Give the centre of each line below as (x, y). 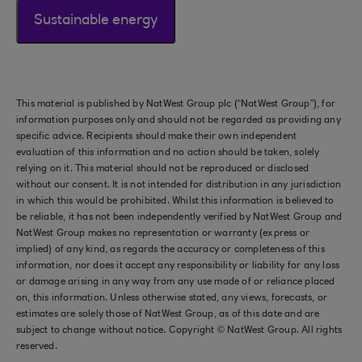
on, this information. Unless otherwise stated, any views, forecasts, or (172, 298)
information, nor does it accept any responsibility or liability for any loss (178, 266)
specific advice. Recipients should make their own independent (157, 137)
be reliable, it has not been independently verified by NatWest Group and (179, 217)
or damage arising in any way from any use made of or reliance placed (176, 282)
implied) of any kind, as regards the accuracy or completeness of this (170, 250)
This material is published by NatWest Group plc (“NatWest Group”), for (176, 104)
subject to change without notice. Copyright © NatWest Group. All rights (179, 330)
